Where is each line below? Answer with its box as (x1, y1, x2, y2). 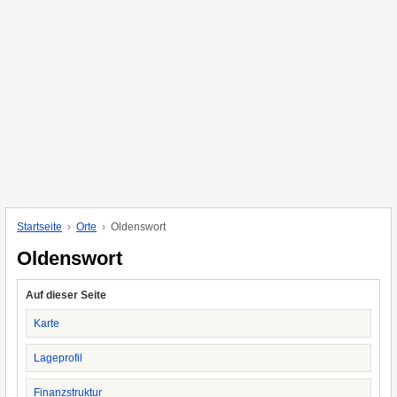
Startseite (17, 221, 62, 233)
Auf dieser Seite (26, 289, 106, 301)
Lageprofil (34, 352, 82, 364)
